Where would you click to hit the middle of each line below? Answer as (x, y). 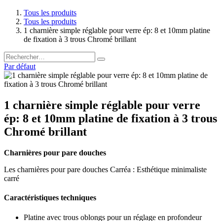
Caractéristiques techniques (50, 198)
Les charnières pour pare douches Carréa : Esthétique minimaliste (105, 170)
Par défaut (20, 67)
